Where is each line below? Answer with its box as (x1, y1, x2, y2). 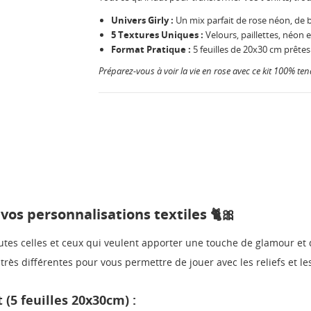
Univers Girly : (110, 14, 174, 27)
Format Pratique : (110, 43, 191, 56)
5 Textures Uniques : (110, 28, 203, 42)
